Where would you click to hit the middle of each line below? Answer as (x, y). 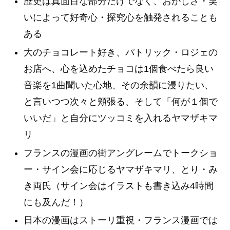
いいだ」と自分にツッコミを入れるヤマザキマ (120, 118)
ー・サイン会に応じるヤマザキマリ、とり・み (120, 169)
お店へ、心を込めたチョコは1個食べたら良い (118, 69)
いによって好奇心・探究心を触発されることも (120, 18)
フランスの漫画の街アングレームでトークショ (120, 153)
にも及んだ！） (56, 202)
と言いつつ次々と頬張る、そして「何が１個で (120, 102)
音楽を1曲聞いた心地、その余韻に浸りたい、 (118, 85)
